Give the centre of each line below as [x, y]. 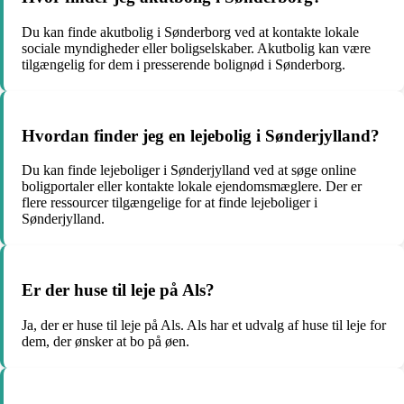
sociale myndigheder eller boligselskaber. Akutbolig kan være [196, 48]
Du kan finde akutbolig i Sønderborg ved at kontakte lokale [190, 32]
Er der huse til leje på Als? [118, 290]
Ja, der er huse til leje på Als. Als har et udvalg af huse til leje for [204, 325]
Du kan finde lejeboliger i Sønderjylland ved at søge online [189, 170]
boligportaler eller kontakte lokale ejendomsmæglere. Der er [192, 187]
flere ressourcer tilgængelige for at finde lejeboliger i [170, 203]
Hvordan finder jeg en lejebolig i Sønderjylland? [201, 135]
